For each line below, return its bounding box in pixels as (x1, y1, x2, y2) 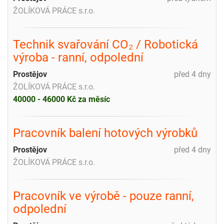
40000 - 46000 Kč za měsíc (13, 94, 110, 104)
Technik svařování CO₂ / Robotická (13, 37, 198, 51)
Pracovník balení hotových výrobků (13, 125, 197, 140)
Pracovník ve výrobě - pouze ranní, (13, 188, 194, 203)
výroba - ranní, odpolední (13, 50, 143, 64)
